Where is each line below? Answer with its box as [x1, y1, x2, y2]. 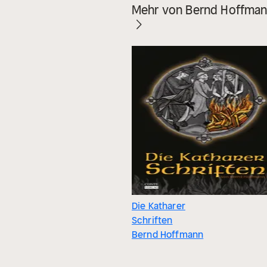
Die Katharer [132, 200, 185, 212]
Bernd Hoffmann [132, 228, 204, 241]
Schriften [132, 214, 173, 226]
